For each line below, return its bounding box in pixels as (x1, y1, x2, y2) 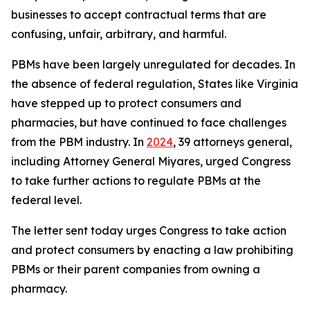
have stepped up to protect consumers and (11, 96, 241, 110)
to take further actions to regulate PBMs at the (11, 174, 261, 188)
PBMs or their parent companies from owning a (11, 262, 260, 276)
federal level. (11, 193, 84, 207)
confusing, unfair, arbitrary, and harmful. (11, 27, 226, 41)
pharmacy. (11, 282, 67, 295)
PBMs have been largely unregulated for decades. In (11, 57, 295, 71)
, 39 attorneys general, (173, 135, 292, 149)
